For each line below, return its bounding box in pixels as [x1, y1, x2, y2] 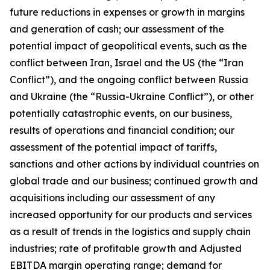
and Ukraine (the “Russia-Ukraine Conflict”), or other [10, 90, 254, 102]
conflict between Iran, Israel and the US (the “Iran [10, 57, 243, 69]
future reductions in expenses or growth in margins [10, 6, 245, 18]
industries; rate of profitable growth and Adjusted [10, 242, 242, 254]
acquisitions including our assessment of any [10, 192, 215, 204]
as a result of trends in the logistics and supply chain [10, 225, 251, 237]
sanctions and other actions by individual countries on [10, 158, 259, 170]
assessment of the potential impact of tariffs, [10, 141, 217, 153]
